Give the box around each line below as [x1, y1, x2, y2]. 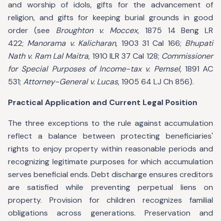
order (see [8, 25, 56, 36]
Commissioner [161, 51, 214, 61]
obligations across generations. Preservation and [8, 208, 213, 218]
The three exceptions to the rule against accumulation [8, 118, 213, 128]
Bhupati [185, 38, 213, 48]
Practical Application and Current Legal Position [8, 97, 197, 108]
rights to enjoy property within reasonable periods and [8, 144, 213, 154]
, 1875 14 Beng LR [138, 25, 213, 36]
